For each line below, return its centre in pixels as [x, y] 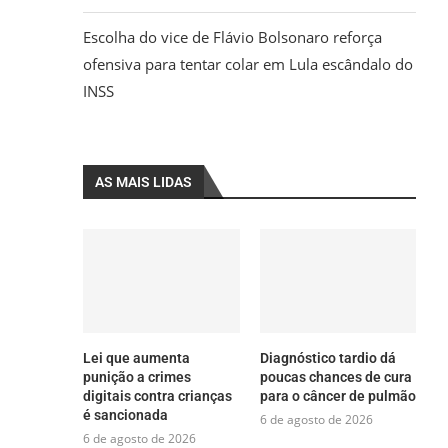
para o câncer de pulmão [337, 396]
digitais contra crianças [158, 396]
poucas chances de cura [335, 377]
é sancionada [126, 415]
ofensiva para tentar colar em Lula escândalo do [248, 64]
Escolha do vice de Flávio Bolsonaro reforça [233, 37]
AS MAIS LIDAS [144, 182]
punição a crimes [137, 377]
